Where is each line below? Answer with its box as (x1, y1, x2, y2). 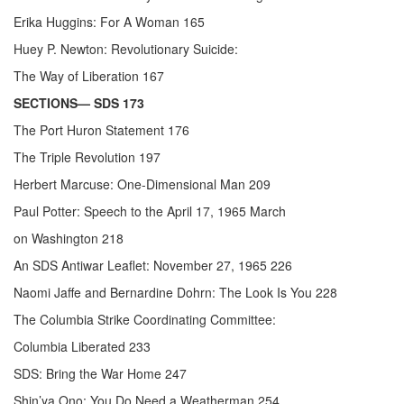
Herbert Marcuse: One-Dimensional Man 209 (14, 175, 271, 194)
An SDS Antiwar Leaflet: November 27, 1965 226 (14, 256, 292, 275)
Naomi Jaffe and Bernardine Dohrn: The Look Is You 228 (14, 283, 337, 302)
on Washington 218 (14, 229, 124, 248)
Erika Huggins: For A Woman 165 (14, 13, 205, 32)
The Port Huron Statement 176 (14, 121, 189, 140)
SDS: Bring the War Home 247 (14, 364, 187, 383)
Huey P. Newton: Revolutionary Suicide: (14, 40, 238, 59)
